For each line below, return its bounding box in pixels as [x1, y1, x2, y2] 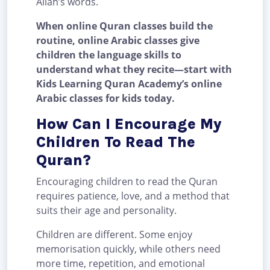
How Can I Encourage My [36, 115, 222, 133]
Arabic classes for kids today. [36, 92, 175, 105]
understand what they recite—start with [36, 63, 232, 77]
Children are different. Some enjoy [36, 228, 192, 242]
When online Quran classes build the [36, 19, 213, 33]
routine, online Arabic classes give [36, 34, 199, 48]
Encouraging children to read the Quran [36, 175, 218, 189]
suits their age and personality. [36, 204, 177, 218]
